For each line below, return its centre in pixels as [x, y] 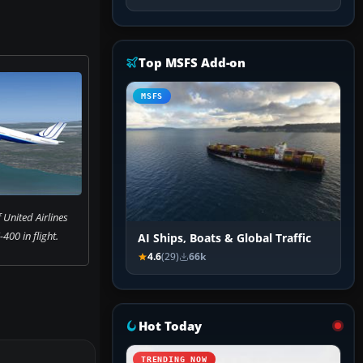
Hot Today [170, 326]
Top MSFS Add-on [192, 63]
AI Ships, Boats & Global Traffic [224, 239]
